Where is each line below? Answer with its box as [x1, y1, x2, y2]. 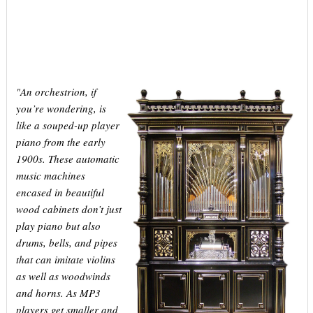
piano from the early [15, 135, 105, 149]
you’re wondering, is [15, 101, 106, 115]
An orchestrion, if [20, 85, 96, 99]
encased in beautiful [15, 185, 104, 199]
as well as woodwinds [15, 269, 110, 283]
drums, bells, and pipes [15, 235, 117, 249]
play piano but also [15, 219, 101, 233]
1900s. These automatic [15, 152, 119, 166]
